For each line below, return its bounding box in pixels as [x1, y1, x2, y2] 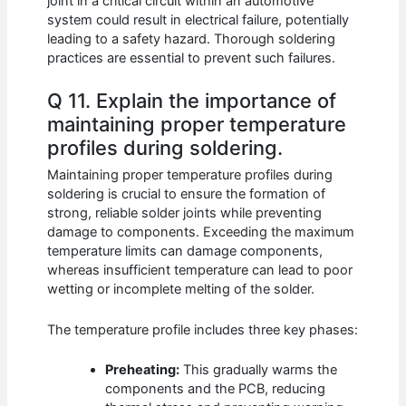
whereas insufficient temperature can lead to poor [47, 262, 353, 279]
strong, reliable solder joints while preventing [47, 205, 323, 222]
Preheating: [105, 361, 180, 378]
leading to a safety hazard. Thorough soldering [47, 30, 336, 47]
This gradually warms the [179, 361, 338, 378]
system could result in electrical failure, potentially [47, 11, 350, 28]
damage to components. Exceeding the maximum [47, 224, 355, 241]
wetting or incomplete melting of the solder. [47, 281, 315, 298]
